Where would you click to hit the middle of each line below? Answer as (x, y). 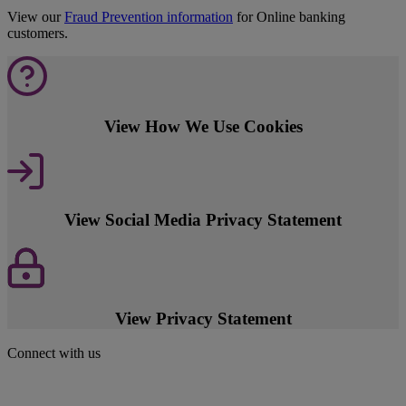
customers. (38, 34)
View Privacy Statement (203, 318)
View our (36, 17)
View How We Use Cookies (203, 126)
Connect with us (54, 353)
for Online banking (289, 17)
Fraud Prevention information (149, 17)
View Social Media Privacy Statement (203, 220)
